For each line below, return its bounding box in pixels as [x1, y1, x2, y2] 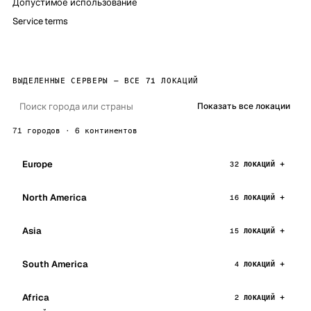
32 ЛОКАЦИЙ [230, 159, 275, 169]
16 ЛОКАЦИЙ [230, 192, 275, 202]
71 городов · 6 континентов [12, 126, 138, 135]
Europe [22, 158, 53, 170]
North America [22, 191, 87, 203]
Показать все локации [197, 101, 290, 112]
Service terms [12, 15, 69, 27]
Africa [22, 291, 49, 303]
